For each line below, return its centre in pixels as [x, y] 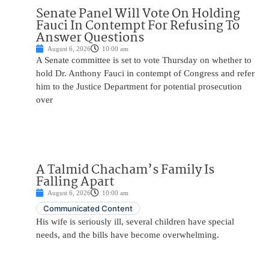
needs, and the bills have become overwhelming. [128, 235]
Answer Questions [90, 38]
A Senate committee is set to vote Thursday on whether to [144, 60]
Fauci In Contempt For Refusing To [138, 26]
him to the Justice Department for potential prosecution [139, 87]
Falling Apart [75, 182]
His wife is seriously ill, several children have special [135, 222]
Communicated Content [88, 209]
